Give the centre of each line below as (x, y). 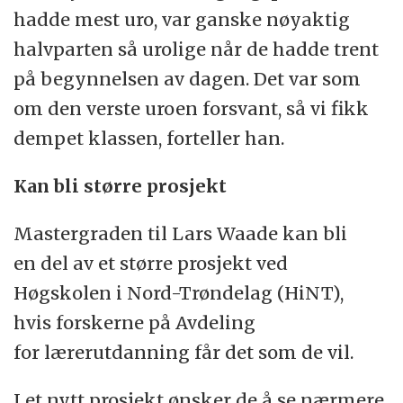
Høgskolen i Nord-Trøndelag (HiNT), (179, 293)
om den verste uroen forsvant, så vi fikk (192, 109)
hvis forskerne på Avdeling (135, 323)
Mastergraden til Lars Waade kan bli (181, 234)
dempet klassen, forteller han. (149, 139)
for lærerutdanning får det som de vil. (184, 353)
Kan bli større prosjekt (121, 186)
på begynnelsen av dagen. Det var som (188, 79)
